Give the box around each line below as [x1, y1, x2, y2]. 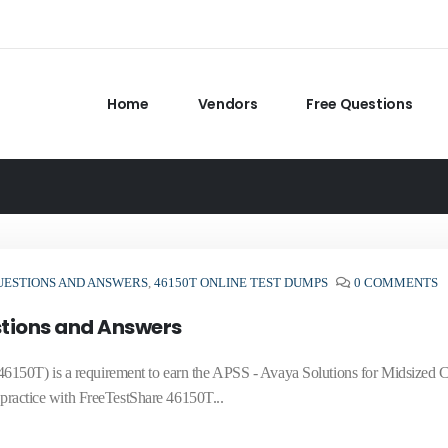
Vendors [197, 94, 258, 114]
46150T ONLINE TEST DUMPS [153, 276, 328, 290]
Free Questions [306, 94, 413, 114]
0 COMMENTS [354, 276, 439, 290]
